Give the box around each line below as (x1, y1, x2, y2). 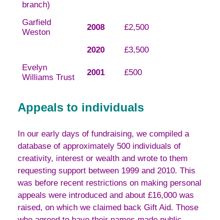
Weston (22, 27, 50, 37)
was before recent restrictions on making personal (18, 178, 201, 188)
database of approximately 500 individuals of (18, 141, 181, 151)
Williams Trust (22, 73, 75, 82)
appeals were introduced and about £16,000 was (18, 191, 194, 200)
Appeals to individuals (18, 100, 144, 114)
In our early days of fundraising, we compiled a (18, 129, 189, 139)
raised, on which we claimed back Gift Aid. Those (18, 203, 198, 213)
